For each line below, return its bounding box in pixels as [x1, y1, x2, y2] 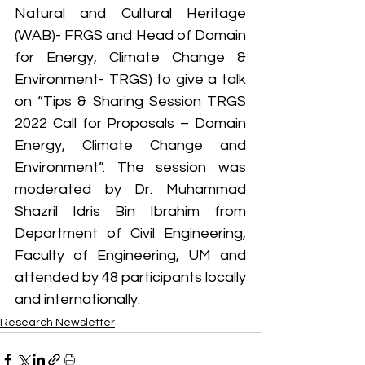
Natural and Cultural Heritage [15, 5, 246, 21]
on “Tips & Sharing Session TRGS [15, 93, 246, 109]
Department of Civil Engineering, [15, 225, 246, 241]
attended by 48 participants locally [15, 269, 246, 285]
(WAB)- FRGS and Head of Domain [15, 27, 246, 43]
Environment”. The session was [15, 159, 246, 175]
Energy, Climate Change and [15, 137, 246, 153]
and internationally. [15, 291, 140, 307]
